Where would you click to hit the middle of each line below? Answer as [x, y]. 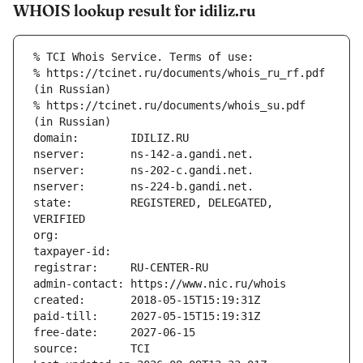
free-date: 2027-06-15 [114, 333]
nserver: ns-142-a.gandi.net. [143, 154]
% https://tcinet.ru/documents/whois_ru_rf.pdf [179, 73]
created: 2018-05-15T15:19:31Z [147, 300]
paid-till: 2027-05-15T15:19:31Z [147, 316]
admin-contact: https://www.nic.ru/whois [160, 284]
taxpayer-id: [82, 252]
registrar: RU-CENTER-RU [121, 268]
